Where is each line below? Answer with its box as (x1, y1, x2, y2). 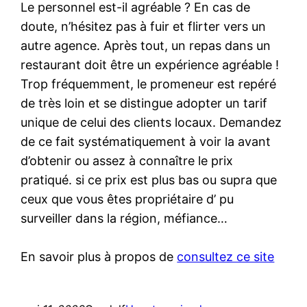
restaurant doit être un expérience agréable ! (21, 57, 280, 72)
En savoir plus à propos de (21, 249, 177, 264)
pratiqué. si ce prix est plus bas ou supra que (21, 172, 278, 187)
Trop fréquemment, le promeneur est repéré (21, 76, 277, 91)
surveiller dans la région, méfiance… (21, 210, 228, 225)
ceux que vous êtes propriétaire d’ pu (21, 191, 234, 206)
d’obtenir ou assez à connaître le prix (21, 153, 234, 168)
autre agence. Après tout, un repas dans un (21, 38, 271, 53)
